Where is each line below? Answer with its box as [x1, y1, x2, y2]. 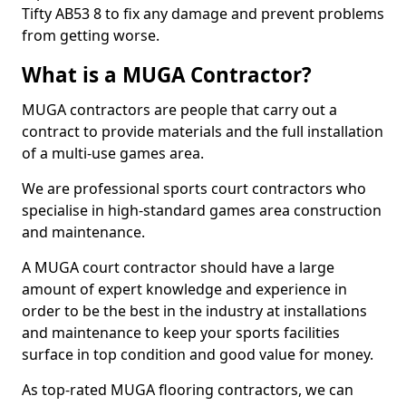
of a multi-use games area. [22, 143, 204, 163]
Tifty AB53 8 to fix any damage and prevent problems [22, 4, 384, 24]
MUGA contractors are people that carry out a [22, 100, 337, 120]
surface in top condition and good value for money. [22, 344, 373, 364]
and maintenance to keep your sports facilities [22, 323, 340, 343]
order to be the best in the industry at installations [22, 301, 367, 321]
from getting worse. [22, 25, 159, 45]
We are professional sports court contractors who [22, 179, 366, 198]
